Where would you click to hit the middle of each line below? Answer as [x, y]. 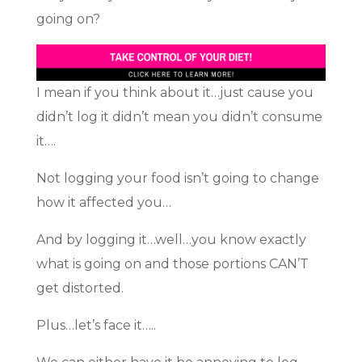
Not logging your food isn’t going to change [177, 179]
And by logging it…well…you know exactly [171, 240]
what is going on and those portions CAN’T [172, 264]
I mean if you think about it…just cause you [175, 93]
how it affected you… [103, 203]
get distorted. [80, 288]
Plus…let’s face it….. [96, 326]
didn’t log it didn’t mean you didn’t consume [179, 117]
